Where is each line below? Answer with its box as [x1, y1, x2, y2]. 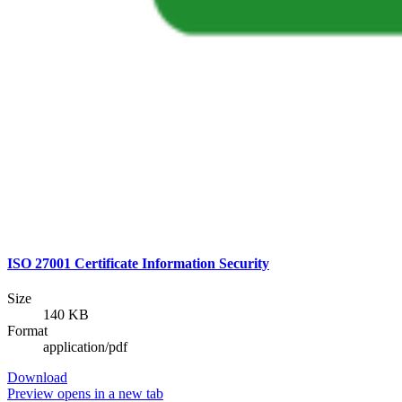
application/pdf [43, 339, 127, 355]
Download [7, 370, 67, 386]
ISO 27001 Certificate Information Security [7, 255, 269, 271]
